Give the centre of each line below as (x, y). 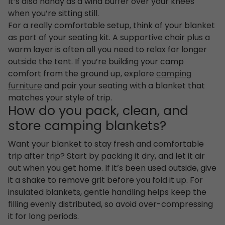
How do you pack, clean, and (98, 111)
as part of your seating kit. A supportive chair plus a (109, 38)
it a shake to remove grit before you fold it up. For (105, 181)
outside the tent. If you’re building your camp (96, 62)
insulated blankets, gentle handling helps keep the (107, 193)
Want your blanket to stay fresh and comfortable (106, 144)
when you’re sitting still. (53, 14)
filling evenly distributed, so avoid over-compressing (110, 205)
